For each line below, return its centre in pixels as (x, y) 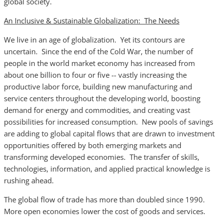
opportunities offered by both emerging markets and (93, 145)
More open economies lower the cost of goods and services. (106, 211)
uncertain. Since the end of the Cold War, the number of (99, 51)
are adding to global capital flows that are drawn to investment (109, 133)
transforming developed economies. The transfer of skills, (102, 157)
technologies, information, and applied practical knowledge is (107, 169)
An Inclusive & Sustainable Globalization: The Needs (92, 21)
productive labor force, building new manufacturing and (98, 87)
